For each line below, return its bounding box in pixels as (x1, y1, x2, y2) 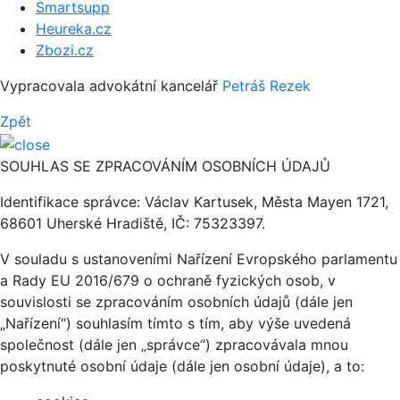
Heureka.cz (36, 20, 112, 38)
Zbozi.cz (36, 41, 94, 60)
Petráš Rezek (222, 77, 311, 96)
